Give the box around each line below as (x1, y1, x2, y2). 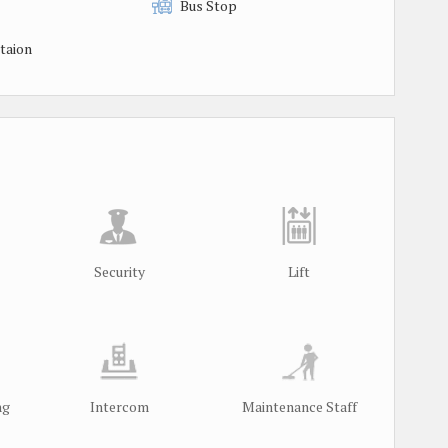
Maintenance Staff (241, 396, 357, 416)
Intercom (89, 396, 149, 416)
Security (93, 261, 145, 281)
